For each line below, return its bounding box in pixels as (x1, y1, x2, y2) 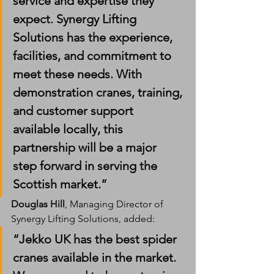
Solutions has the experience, (13, 29, 176, 45)
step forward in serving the (13, 158, 160, 173)
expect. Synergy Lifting (13, 11, 139, 26)
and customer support (13, 103, 136, 118)
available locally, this (13, 121, 126, 136)
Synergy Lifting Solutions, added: (11, 212, 155, 224)
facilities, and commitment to (13, 48, 174, 63)
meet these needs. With (13, 66, 145, 81)
